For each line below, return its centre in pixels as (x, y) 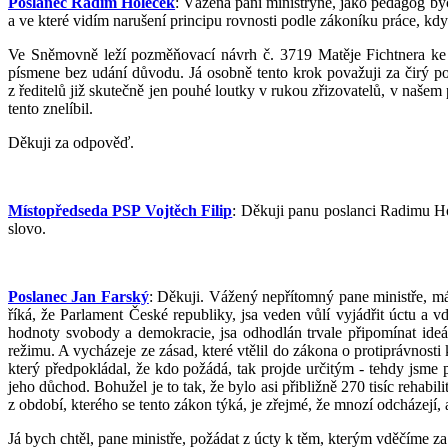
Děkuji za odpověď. (71, 142)
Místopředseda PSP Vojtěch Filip (120, 210)
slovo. (27, 228)
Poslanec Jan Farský (78, 296)
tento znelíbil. (50, 108)
